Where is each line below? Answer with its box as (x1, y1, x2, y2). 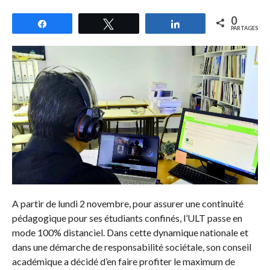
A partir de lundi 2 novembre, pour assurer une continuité (11, 197, 243, 209)
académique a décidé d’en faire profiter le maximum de (11, 255, 235, 267)
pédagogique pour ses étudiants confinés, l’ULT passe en (11, 212, 242, 224)
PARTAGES (231, 25, 259, 31)
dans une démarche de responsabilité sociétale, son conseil (11, 240, 251, 253)
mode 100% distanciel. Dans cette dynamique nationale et (11, 226, 248, 238)
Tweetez (121, 18, 155, 28)
